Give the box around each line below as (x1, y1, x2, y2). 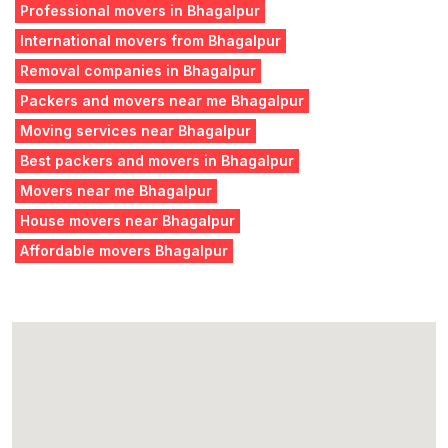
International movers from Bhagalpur (20, 32, 281, 49)
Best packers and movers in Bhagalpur (20, 152, 294, 169)
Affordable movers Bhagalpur (20, 242, 228, 259)
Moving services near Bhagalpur (20, 122, 251, 139)
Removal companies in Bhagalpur (20, 62, 256, 79)
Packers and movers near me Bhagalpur (20, 92, 304, 109)
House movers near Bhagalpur (20, 212, 235, 229)
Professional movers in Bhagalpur (20, 2, 260, 19)
